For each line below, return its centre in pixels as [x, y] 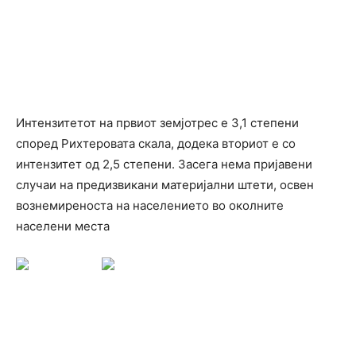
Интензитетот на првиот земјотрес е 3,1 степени [157, 123]
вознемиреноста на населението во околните [150, 205]
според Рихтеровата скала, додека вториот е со [156, 143]
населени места [63, 226]
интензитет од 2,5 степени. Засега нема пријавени [164, 164]
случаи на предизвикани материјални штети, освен [165, 185]
